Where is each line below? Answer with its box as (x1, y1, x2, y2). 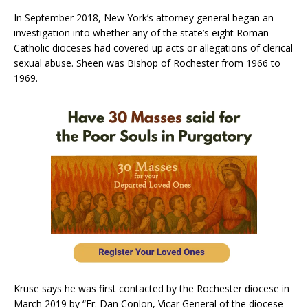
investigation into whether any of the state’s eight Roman (14, 25, 269, 39)
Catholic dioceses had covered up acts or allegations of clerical (14, 41, 293, 54)
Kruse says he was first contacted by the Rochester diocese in (14, 281, 289, 295)
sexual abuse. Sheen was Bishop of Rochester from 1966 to (14, 56, 280, 69)
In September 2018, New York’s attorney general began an (14, 10, 274, 24)
